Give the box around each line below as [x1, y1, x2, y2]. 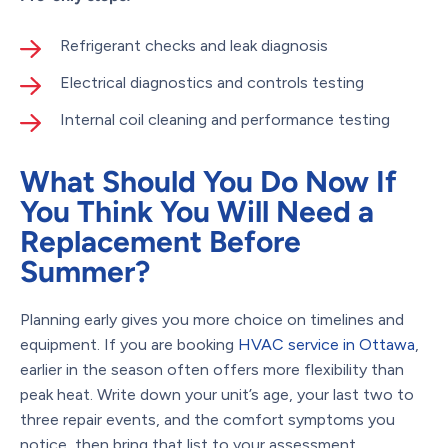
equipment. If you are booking [20, 334, 238, 354]
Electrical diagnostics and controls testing [60, 72, 364, 92]
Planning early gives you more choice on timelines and [20, 309, 404, 329]
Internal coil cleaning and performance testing [60, 109, 390, 129]
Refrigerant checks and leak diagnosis [60, 35, 328, 55]
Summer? [20, 252, 150, 290]
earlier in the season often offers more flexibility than [20, 359, 404, 379]
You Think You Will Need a [20, 192, 374, 230]
